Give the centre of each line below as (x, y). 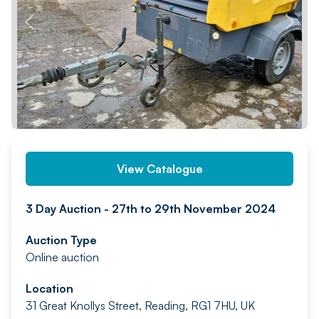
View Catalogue (159, 169)
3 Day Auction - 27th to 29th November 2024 (151, 209)
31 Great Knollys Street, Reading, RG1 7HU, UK (140, 305)
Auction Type (61, 240)
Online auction (62, 257)
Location (49, 288)
